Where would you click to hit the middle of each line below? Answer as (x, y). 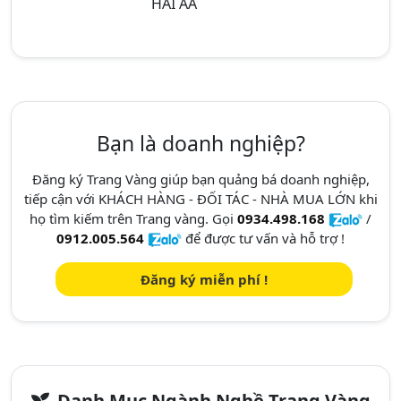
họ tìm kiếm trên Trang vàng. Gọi (133, 218)
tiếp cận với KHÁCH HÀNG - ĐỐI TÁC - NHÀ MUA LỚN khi (200, 199)
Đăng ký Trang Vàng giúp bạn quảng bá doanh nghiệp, (200, 179)
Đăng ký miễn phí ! (204, 279)
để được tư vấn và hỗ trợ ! (263, 238)
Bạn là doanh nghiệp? (200, 143)
